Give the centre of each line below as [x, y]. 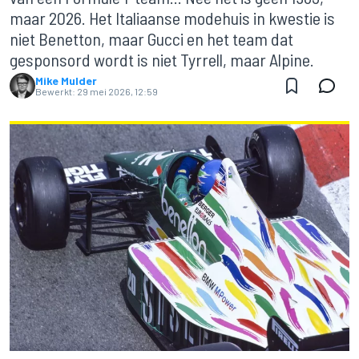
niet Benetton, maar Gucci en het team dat [151, 38]
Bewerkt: [55, 91]
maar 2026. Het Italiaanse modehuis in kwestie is [172, 18]
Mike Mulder [66, 81]
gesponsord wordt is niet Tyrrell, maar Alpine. [162, 59]
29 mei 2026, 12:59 [117, 91]
